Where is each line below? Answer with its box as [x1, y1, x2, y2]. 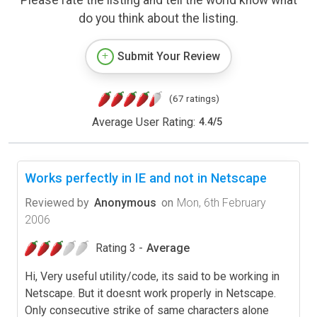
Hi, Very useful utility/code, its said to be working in [25, 269, 279, 283]
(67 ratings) [168, 92, 219, 104]
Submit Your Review [117, 49, 220, 63]
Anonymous [94, 195, 156, 209]
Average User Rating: [91, 115, 195, 129]
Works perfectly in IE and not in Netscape [25, 170, 267, 185]
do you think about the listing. [79, 11, 238, 25]
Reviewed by [25, 195, 89, 209]
